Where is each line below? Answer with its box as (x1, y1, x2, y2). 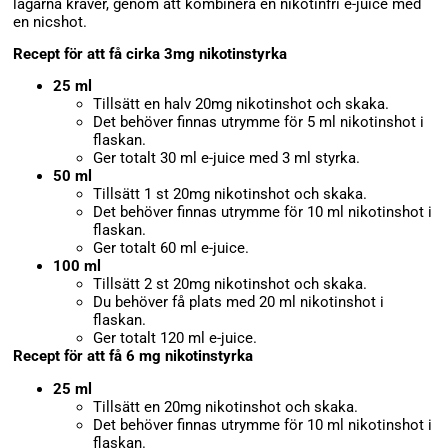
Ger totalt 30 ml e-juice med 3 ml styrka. (93, 149, 361, 168)
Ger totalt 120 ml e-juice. (93, 329, 258, 348)
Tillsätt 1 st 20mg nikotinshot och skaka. (93, 185, 368, 204)
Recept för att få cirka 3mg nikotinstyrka (13, 44, 288, 63)
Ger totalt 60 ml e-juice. (93, 239, 250, 258)
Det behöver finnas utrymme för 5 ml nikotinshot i (93, 113, 425, 132)
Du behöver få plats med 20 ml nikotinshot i (93, 293, 385, 312)
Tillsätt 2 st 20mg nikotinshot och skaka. (93, 275, 368, 294)
